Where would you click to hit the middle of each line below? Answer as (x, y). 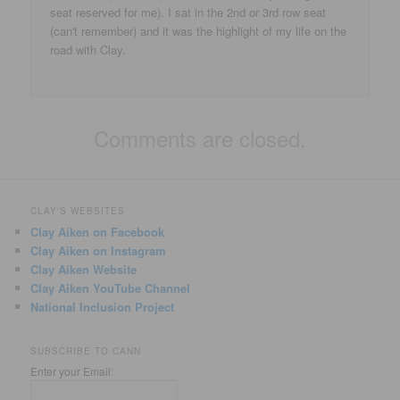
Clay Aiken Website (84, 269)
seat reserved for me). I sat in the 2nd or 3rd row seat (188, 12)
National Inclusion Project (103, 306)
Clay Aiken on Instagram (99, 250)
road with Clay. (88, 50)
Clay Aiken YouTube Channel (111, 287)
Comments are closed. (200, 138)
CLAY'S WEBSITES (78, 210)
